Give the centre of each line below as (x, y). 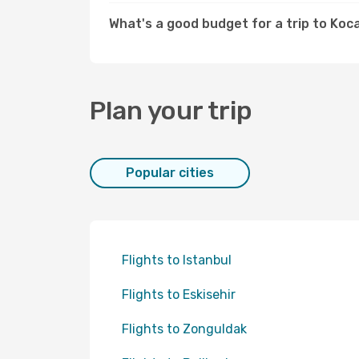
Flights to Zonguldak (184, 329)
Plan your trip (171, 111)
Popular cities (170, 173)
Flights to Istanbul (177, 260)
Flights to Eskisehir (179, 294)
